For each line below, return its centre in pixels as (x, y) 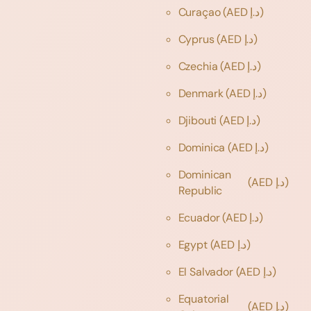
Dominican (205, 174)
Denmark (202, 93)
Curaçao (201, 12)
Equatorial (203, 299)
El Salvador (207, 271)
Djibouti (199, 120)
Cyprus (197, 39)
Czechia (199, 66)
